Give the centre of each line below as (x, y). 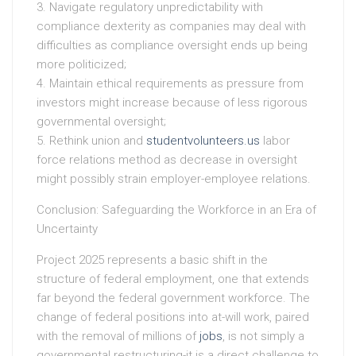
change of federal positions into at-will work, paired (173, 317)
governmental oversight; (101, 121)
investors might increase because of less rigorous (172, 102)
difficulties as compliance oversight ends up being (172, 45)
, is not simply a (263, 336)
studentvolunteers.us (203, 140)
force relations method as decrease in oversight (167, 159)
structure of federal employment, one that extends (173, 279)
